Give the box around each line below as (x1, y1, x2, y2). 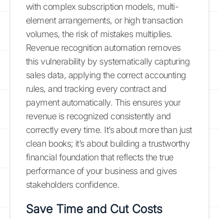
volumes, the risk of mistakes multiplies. (26, 28, 173, 39)
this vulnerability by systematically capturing (26, 56, 190, 66)
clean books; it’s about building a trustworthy (26, 138, 190, 149)
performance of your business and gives (26, 165, 177, 176)
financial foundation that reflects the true (26, 152, 174, 162)
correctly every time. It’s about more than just (26, 124, 192, 135)
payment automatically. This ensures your (26, 97, 181, 108)
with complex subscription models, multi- (26, 1, 179, 12)
